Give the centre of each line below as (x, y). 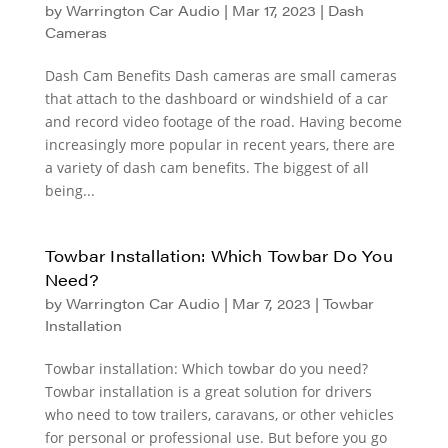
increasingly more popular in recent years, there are (219, 144)
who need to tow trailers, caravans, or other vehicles (219, 414)
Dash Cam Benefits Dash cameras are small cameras (220, 75)
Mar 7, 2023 (271, 303)
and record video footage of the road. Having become (223, 121)
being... (69, 190)
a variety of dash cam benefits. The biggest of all (206, 167)
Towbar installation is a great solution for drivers (208, 391)
